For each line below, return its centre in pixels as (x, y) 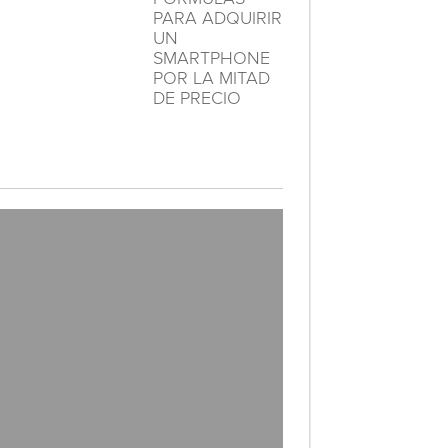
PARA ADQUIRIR (217, 18)
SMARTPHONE (211, 58)
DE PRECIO (196, 98)
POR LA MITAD (211, 78)
